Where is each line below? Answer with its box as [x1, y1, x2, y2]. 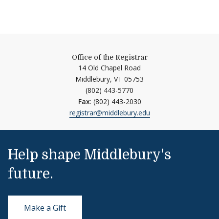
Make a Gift [24, 202, 66, 213]
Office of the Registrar [71, 53, 148, 61]
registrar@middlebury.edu [69, 108, 150, 117]
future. [8, 166, 53, 182]
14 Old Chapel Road [78, 63, 141, 72]
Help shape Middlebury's [8, 147, 171, 163]
